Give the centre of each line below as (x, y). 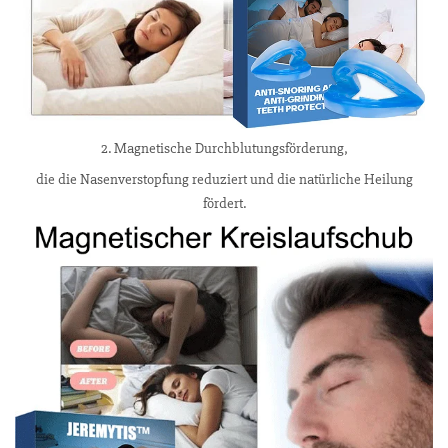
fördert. (224, 204)
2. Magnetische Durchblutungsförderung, (224, 148)
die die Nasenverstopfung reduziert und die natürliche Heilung (224, 180)
